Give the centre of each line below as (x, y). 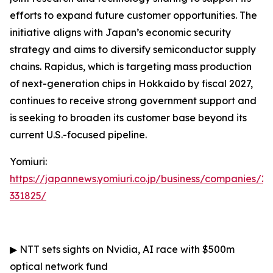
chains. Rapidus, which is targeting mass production (131, 66)
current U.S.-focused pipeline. (78, 135)
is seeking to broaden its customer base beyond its (128, 118)
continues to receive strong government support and (133, 101)
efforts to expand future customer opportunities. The (133, 15)
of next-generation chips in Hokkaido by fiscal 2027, (131, 83)
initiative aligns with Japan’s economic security (120, 32)
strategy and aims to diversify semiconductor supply (133, 49)
